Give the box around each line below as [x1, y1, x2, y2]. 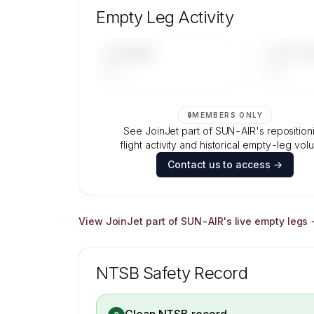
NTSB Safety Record [96, 263, 248, 283]
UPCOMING [105, 50, 156, 58]
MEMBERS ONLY [192, 111, 264, 119]
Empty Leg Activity [96, 7, 234, 27]
